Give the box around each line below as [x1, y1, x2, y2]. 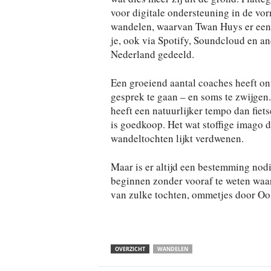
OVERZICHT [114, 245, 145, 253]
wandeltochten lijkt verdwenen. [110, 131, 244, 145]
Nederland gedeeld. [110, 47, 194, 61]
